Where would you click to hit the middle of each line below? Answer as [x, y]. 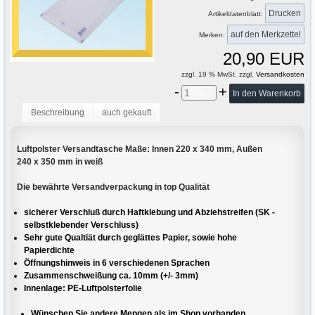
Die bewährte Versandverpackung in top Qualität [113, 187]
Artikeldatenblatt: [236, 13]
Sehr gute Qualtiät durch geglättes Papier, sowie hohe [130, 238]
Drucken [284, 13]
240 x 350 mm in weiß [59, 162]
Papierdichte [49, 251]
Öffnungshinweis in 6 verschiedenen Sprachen [116, 263]
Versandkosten [279, 75]
